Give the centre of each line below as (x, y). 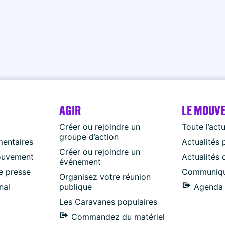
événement (80, 161)
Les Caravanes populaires (108, 202)
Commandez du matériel (118, 217)
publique (75, 187)
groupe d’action (89, 136)
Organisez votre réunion (105, 177)
